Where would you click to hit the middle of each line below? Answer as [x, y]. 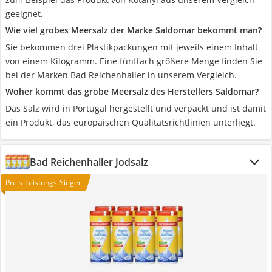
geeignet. [24, 14]
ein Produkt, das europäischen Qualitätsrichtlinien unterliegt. [131, 122]
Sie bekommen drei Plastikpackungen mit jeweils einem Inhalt [132, 47]
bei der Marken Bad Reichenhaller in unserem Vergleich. [121, 75]
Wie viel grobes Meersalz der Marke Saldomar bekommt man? [134, 30]
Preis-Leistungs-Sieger [43, 182]
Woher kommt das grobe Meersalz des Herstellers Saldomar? [132, 91]
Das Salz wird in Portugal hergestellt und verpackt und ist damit [136, 108]
